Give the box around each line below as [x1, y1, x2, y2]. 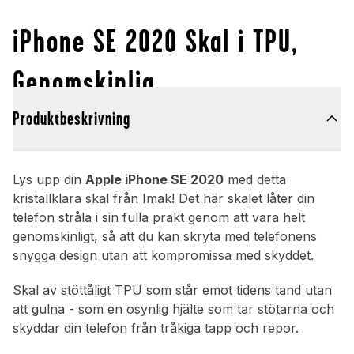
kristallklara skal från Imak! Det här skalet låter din [13, 190, 314, 207]
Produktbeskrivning [13, 108, 130, 130]
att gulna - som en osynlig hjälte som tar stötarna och [13, 301, 334, 318]
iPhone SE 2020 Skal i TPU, [13, 23, 299, 59]
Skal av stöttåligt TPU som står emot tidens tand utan [13, 282, 332, 299]
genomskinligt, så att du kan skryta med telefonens [13, 228, 317, 245]
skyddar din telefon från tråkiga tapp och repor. [13, 320, 299, 337]
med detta [224, 171, 286, 188]
